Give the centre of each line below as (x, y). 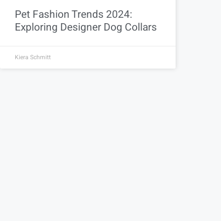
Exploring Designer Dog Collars (86, 28)
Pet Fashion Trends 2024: (74, 15)
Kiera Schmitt (33, 57)
